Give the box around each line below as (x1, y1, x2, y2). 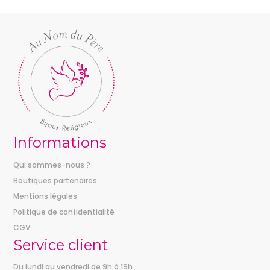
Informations (13, 134, 107, 151)
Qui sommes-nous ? (13, 160, 91, 170)
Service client (13, 236, 108, 254)
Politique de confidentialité (13, 207, 115, 217)
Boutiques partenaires (13, 175, 98, 186)
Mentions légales (13, 191, 78, 201)
